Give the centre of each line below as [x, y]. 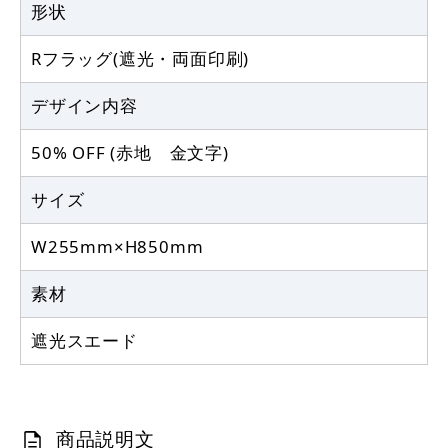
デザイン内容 [84, 106]
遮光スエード [84, 341]
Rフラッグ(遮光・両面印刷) [140, 59]
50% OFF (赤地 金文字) [130, 153]
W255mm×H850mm [117, 247]
